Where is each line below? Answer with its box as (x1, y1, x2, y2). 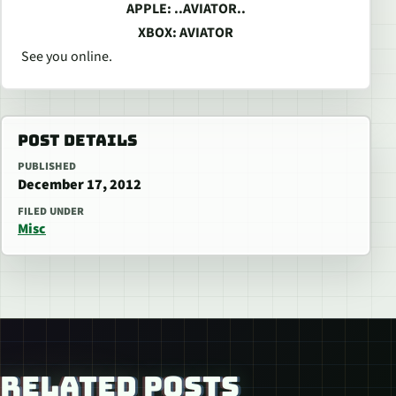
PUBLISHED (18, 158, 76, 175)
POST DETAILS (18, 130, 137, 151)
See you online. (21, 47, 112, 67)
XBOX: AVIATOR (138, 23, 233, 43)
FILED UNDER (18, 203, 84, 220)
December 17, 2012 (18, 174, 141, 196)
